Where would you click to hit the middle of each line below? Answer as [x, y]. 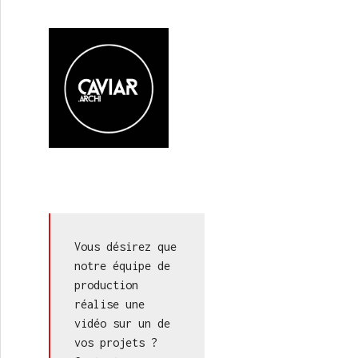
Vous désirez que [125, 247]
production [106, 285]
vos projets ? [116, 342]
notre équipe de [122, 266]
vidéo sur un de [122, 323]
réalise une [109, 304]
